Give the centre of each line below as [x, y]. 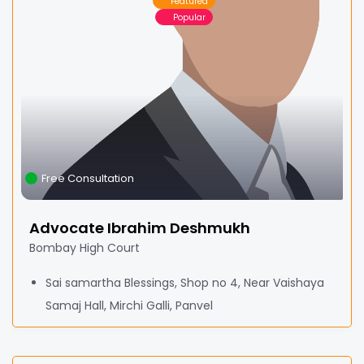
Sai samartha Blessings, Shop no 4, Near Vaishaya [185, 283]
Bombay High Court [84, 248]
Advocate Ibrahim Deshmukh [140, 228]
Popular [189, 17]
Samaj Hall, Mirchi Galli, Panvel [129, 305]
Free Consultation [88, 178]
